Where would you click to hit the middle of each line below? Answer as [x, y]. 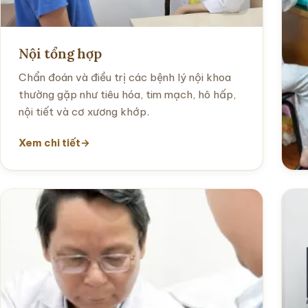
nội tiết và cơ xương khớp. [84, 112]
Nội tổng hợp [60, 54]
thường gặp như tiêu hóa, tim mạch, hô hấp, [127, 95]
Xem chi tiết [49, 143]
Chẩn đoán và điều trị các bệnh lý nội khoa [125, 78]
